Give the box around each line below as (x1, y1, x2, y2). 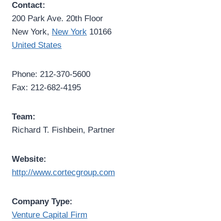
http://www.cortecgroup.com (12, 168, 115, 177)
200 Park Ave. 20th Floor (12, 14, 103, 23)
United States (12, 40, 62, 50)
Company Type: (12, 197, 73, 206)
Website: (12, 154, 46, 164)
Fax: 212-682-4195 (12, 83, 81, 92)
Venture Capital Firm (12, 210, 87, 220)
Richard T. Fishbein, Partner (12, 125, 115, 135)
